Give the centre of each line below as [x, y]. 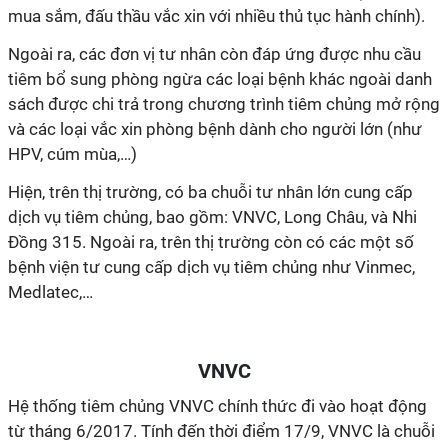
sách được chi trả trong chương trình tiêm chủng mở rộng [224, 104]
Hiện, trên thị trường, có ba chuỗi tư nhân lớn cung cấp [210, 192]
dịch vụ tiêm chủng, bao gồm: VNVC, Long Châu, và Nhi [212, 217]
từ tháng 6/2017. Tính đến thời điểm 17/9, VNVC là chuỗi [221, 431]
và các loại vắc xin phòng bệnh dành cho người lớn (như [215, 129]
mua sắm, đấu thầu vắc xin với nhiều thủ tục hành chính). [216, 16]
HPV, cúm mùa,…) [72, 154]
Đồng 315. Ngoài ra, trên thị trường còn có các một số [211, 242]
